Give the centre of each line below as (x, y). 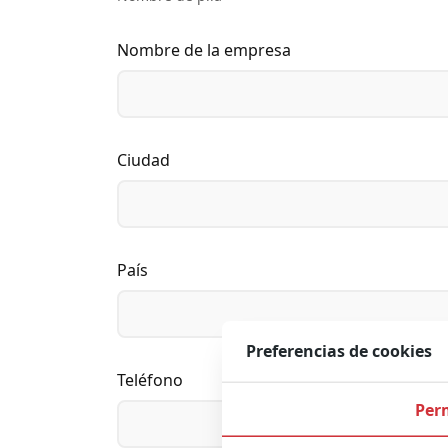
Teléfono (150, 379)
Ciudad (143, 159)
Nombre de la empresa (204, 49)
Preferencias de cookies (339, 351)
